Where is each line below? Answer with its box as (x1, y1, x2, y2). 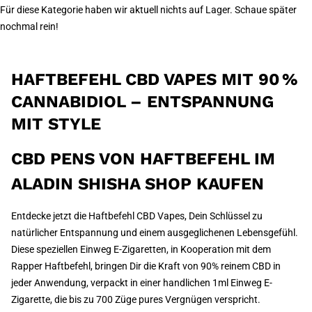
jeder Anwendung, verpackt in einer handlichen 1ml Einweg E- (11, 277, 272, 288)
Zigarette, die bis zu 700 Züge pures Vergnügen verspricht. (11, 294, 260, 305)
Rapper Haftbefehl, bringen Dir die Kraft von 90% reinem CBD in (11, 260, 281, 272)
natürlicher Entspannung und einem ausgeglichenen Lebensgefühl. (11, 227, 298, 238)
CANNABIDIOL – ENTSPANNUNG (11, 92, 274, 111)
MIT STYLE (11, 114, 101, 134)
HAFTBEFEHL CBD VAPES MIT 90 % (11, 70, 298, 89)
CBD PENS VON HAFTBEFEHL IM (11, 149, 275, 169)
